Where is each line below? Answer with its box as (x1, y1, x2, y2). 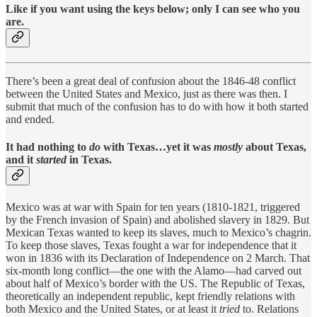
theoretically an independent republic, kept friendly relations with (6, 289, 295, 302)
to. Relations (243, 302, 299, 315)
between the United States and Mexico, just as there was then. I (6, 88, 287, 100)
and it (6, 154, 36, 166)
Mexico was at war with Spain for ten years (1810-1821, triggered (6, 200, 300, 213)
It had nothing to (6, 141, 89, 154)
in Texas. (67, 154, 112, 166)
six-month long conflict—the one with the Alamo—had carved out (6, 264, 301, 277)
